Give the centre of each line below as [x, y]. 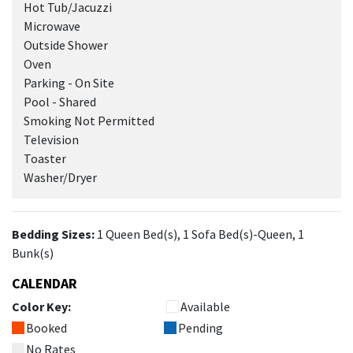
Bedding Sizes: [53, 234]
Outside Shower [66, 45]
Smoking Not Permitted [89, 121]
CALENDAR [45, 283]
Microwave [52, 26]
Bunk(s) [33, 253]
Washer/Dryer [60, 177]
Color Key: [41, 307]
